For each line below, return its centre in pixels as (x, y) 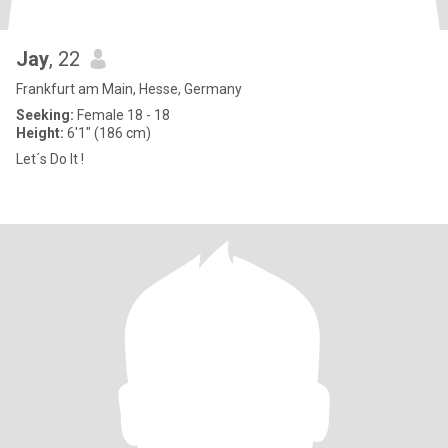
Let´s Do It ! (50, 159)
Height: (40, 133)
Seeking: (45, 115)
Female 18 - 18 (122, 115)
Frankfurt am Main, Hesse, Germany (129, 89)
